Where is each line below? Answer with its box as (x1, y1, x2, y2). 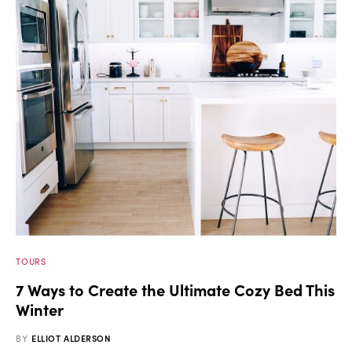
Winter (16, 297, 64, 320)
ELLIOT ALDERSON (31, 331, 112, 344)
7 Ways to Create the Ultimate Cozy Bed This (16, 277, 335, 300)
